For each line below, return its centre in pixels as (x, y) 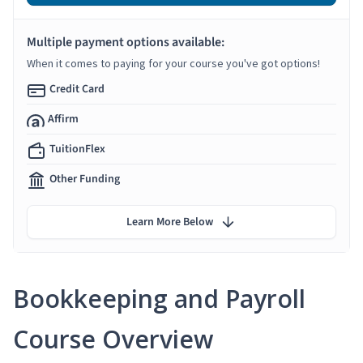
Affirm (63, 119)
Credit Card (77, 89)
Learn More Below (170, 222)
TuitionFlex (77, 149)
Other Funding (85, 179)
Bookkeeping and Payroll (159, 298)
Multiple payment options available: (126, 42)
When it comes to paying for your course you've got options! (173, 63)
